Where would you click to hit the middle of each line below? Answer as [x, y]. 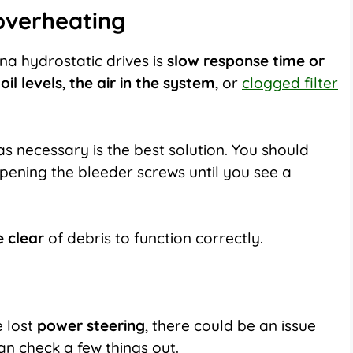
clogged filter [290, 83]
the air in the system [142, 83]
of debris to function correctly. [156, 238]
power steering [89, 325]
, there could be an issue [230, 325]
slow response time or [246, 61]
